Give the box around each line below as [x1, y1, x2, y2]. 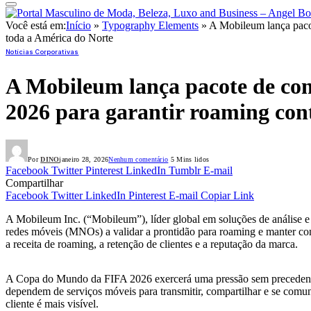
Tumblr [169, 165, 201, 177]
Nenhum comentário [108, 155, 169, 164]
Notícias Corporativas [6, 48, 79, 56]
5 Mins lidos [168, 155, 210, 164]
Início [66, 19, 91, 32]
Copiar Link [201, 190, 254, 202]
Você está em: [6, 19, 66, 32]
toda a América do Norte [6, 32, 113, 44]
